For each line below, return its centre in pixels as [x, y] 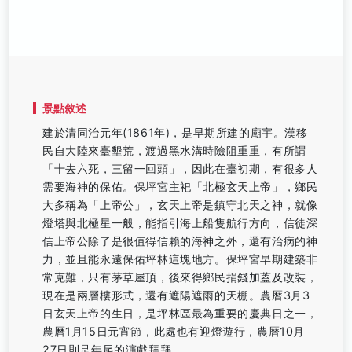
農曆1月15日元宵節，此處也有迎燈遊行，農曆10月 [174, 331]
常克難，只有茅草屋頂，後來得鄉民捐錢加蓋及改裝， [180, 277]
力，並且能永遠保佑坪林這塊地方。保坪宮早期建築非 [180, 259]
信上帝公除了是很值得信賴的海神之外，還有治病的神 [180, 241]
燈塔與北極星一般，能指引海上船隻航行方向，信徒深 [180, 223]
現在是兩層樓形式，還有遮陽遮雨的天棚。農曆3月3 [176, 295]
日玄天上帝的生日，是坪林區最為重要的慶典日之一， [180, 313]
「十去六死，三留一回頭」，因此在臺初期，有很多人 [180, 169]
